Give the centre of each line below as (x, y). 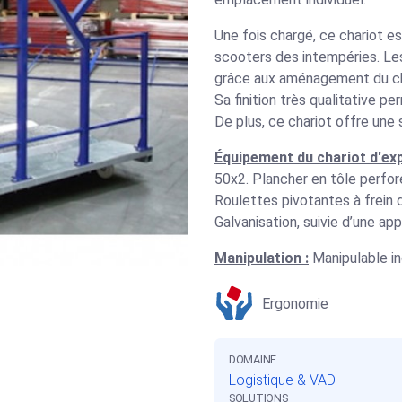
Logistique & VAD (282, 380)
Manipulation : (262, 258)
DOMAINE (253, 360)
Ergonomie (295, 303)
